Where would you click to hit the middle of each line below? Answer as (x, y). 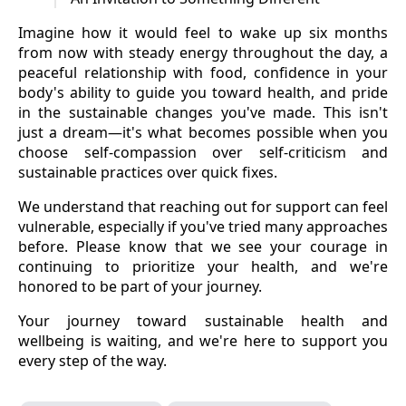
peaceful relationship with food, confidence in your (203, 72)
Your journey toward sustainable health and (203, 320)
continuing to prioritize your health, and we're (203, 266)
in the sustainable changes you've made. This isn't (203, 112)
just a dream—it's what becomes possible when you (203, 132)
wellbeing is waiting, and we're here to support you (203, 340)
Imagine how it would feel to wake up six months (203, 32)
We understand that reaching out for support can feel (203, 206)
